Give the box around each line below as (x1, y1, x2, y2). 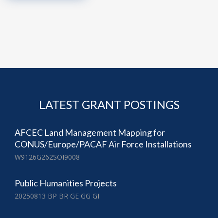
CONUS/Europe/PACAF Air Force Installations (15, 139, 192, 150)
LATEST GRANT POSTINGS (38, 97, 180, 112)
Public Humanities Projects (15, 178, 117, 189)
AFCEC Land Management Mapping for (15, 127, 165, 138)
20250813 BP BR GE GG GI (15, 191, 99, 201)
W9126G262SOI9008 (15, 152, 80, 162)
